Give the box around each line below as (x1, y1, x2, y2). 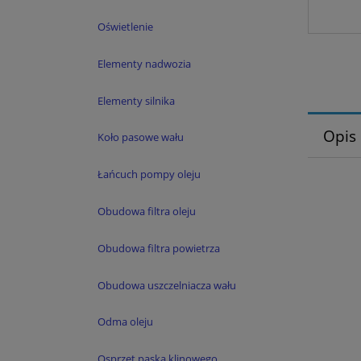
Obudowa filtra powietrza (98, 240, 220, 255)
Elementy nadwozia (98, 56, 191, 71)
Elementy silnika (98, 93, 175, 108)
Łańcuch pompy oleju (98, 167, 201, 182)
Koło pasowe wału (98, 130, 184, 145)
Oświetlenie (98, 19, 153, 35)
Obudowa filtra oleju (98, 204, 196, 219)
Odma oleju (98, 314, 153, 330)
